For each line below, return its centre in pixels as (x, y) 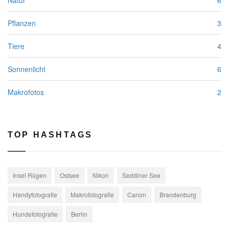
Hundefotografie (35, 214)
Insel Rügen (30, 175)
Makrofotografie (92, 194)
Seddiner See (141, 175)
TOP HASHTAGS (50, 134)
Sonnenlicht (27, 69)
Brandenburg (178, 194)
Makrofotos (26, 92)
